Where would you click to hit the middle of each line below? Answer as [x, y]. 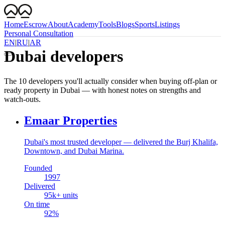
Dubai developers [64, 57]
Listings [167, 24]
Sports [145, 24]
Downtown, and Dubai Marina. [74, 151]
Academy [83, 24]
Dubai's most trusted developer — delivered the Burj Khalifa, [121, 142]
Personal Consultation [39, 33]
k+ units [65, 195]
